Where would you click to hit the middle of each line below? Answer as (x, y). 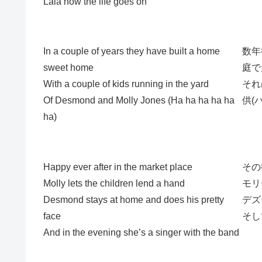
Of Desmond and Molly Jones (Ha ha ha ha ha (139, 101)
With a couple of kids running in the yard (126, 84)
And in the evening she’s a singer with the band (141, 232)
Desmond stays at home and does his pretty (134, 200)
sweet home (68, 68)
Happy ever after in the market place (118, 167)
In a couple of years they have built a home (132, 51)
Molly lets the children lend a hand (114, 183)
